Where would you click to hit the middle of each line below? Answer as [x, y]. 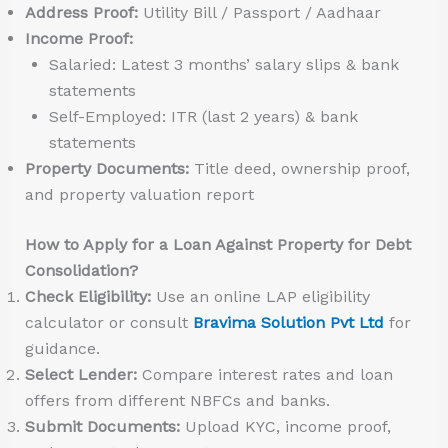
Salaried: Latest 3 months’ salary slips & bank [223, 64]
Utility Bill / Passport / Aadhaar [259, 12]
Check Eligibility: [87, 296]
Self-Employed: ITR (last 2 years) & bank [203, 116]
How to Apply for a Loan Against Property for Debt [217, 244]
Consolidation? [81, 270]
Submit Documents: [102, 426]
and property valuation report [139, 194]
